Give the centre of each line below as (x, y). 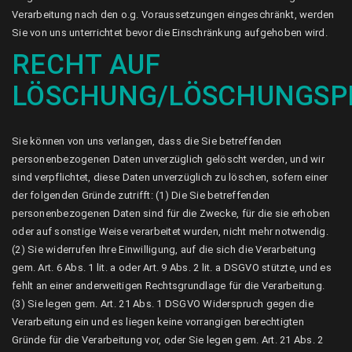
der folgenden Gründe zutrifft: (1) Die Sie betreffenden (141, 195)
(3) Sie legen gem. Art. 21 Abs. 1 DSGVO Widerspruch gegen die (163, 304)
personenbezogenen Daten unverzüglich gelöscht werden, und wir (168, 159)
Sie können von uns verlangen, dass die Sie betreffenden (147, 141)
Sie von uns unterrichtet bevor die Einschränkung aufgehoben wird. (170, 33)
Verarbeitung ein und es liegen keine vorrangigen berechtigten (158, 322)
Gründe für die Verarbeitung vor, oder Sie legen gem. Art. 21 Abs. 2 (168, 340)
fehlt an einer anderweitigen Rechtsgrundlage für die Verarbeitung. (169, 286)
